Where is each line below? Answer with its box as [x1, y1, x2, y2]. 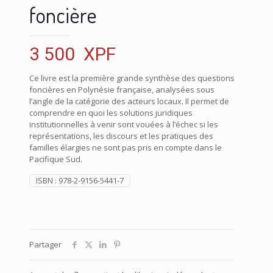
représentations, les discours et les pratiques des [29, 130, 213, 141]
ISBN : [36, 174, 58, 186]
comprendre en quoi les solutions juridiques [29, 107, 193, 118]
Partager [29, 238, 62, 250]
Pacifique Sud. [29, 153, 82, 165]
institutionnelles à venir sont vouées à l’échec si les [29, 118, 218, 130]
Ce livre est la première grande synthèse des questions [29, 72, 235, 83]
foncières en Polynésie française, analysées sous [29, 83, 214, 95]
